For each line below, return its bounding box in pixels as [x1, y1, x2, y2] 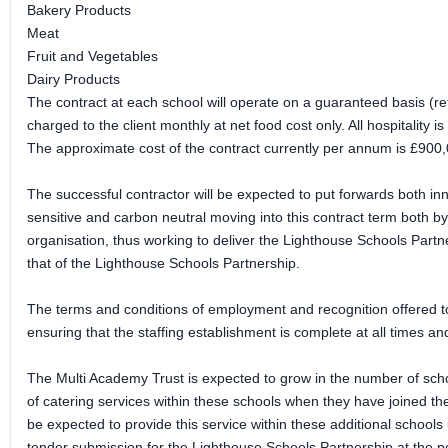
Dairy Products [27, 71, 120, 87]
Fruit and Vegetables [27, 48, 158, 64]
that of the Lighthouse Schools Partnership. [27, 255, 300, 271]
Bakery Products [27, 2, 131, 18]
